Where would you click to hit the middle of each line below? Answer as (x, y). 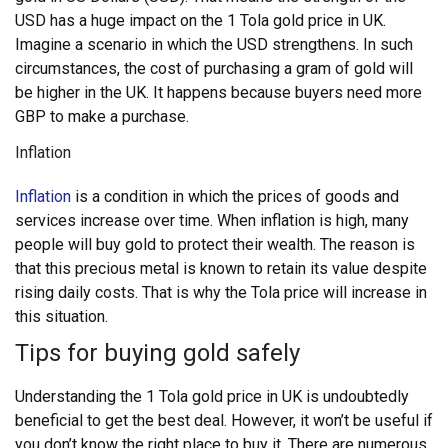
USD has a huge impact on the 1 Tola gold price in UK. (200, 21)
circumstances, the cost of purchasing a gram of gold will (214, 69)
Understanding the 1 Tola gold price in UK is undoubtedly (212, 397)
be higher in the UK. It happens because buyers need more (218, 93)
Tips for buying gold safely (157, 353)
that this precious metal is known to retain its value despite (221, 269)
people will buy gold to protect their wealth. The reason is (215, 245)
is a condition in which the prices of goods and (235, 197)
